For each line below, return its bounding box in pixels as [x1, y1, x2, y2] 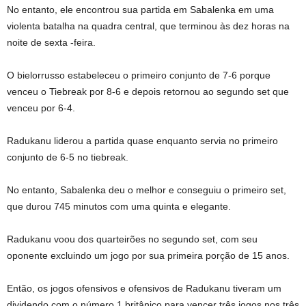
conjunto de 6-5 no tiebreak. [7, 152, 128, 163]
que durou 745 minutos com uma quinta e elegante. [7, 201, 231, 212]
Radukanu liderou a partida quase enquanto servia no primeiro [7, 135, 278, 146]
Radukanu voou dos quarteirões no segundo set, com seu [7, 234, 258, 245]
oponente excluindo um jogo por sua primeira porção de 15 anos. [7, 250, 290, 261]
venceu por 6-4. [7, 102, 75, 113]
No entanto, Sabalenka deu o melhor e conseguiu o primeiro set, [7, 184, 286, 195]
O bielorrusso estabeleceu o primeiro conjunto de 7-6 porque [7, 70, 270, 81]
